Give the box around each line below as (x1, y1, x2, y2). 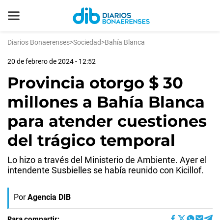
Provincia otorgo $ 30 (7, 73, 183, 92)
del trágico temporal (7, 131, 175, 150)
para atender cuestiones (7, 111, 207, 131)
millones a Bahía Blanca (7, 92, 205, 111)
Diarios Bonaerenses (7, 38, 70, 46)
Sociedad (73, 38, 101, 46)
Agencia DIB (27, 192, 71, 202)
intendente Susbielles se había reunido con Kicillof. (7, 165, 204, 175)
